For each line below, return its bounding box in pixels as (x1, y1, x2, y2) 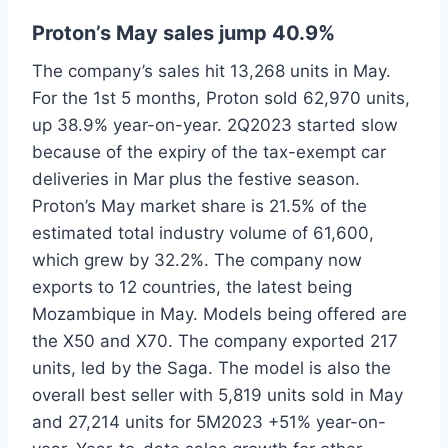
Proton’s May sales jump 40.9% (32, 20, 335, 45)
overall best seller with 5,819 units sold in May (32, 384, 403, 405)
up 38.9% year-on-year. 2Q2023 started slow (32, 114, 398, 135)
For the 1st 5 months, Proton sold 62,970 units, (32, 87, 410, 108)
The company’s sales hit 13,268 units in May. (32, 60, 391, 81)
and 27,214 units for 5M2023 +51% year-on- (32, 411, 386, 432)
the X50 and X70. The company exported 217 (32, 330, 398, 351)
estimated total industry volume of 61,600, (32, 222, 374, 243)
